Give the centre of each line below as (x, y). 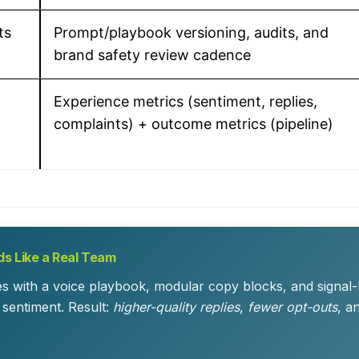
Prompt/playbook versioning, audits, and (191, 32)
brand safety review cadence (152, 55)
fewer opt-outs (292, 307)
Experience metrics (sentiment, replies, (186, 101)
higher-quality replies (176, 307)
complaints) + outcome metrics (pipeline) (194, 124)
